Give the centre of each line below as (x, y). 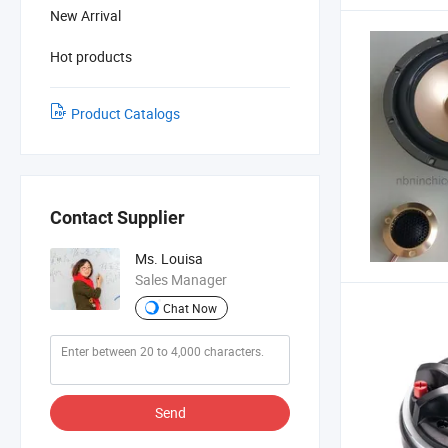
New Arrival (85, 15)
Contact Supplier (117, 218)
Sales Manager (181, 280)
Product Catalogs (125, 113)
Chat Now (190, 307)
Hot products (91, 56)
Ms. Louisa (169, 259)
